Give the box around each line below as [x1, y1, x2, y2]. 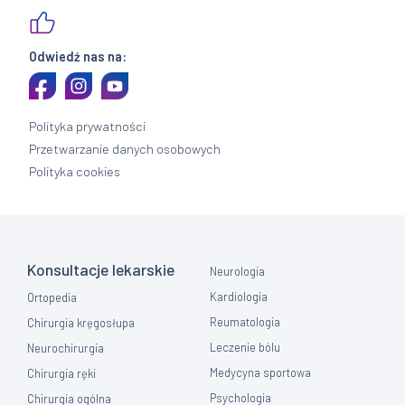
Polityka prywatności [29, 118, 146, 134]
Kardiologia [210, 289, 268, 305]
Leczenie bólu [210, 340, 281, 355]
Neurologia [210, 264, 266, 279]
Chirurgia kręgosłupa [27, 316, 136, 331]
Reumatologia [210, 315, 281, 330]
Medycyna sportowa [210, 365, 312, 381]
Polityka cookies [29, 163, 121, 179]
